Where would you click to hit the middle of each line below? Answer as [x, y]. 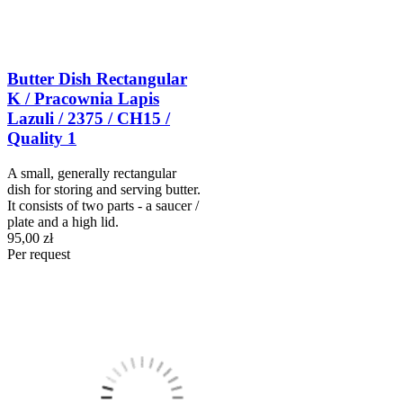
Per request [39, 254]
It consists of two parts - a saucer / [103, 205]
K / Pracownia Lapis [83, 99]
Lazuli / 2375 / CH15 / [89, 119]
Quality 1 [42, 139]
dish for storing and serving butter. [104, 189]
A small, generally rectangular [92, 173]
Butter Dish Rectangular [97, 79]
